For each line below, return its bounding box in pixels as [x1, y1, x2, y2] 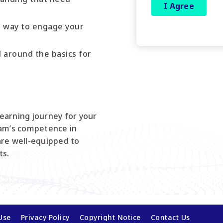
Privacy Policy [20, 213, 70, 222]
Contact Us [150, 213, 190, 222]
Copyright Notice [79, 213, 141, 222]
